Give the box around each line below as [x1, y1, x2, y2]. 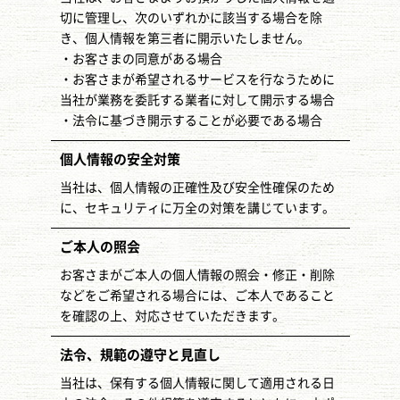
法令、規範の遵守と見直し [59, 348, 221, 362]
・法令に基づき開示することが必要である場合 [59, 114, 322, 127]
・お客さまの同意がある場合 [59, 53, 222, 65]
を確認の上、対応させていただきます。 [59, 310, 285, 322]
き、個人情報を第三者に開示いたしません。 [59, 32, 310, 45]
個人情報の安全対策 [59, 153, 180, 166]
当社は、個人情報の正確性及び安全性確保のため [59, 181, 335, 194]
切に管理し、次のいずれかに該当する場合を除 [59, 12, 322, 24]
